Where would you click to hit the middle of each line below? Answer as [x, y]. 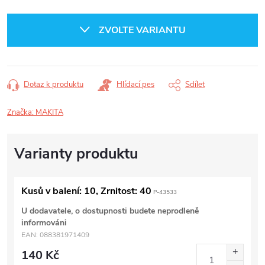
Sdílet [195, 85]
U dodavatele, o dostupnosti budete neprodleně [110, 211]
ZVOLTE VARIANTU [142, 30]
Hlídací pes [135, 85]
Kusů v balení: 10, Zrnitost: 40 [86, 191]
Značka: [21, 112]
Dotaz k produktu [54, 85]
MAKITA [49, 112]
